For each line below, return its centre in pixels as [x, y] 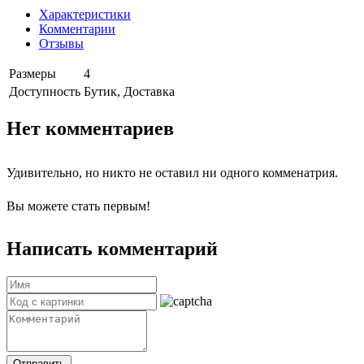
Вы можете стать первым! [78, 206]
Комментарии [77, 28]
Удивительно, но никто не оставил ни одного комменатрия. [172, 172]
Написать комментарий [112, 249]
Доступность [45, 91]
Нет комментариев [90, 128]
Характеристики [85, 14]
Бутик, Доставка [129, 91]
